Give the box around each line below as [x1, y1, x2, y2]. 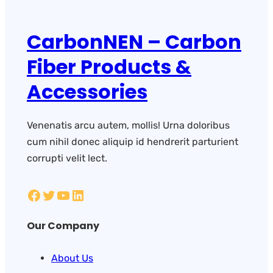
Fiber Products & [27, 52, 191, 80]
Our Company [27, 219, 99, 233]
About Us [51, 252, 93, 264]
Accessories [27, 77, 147, 105]
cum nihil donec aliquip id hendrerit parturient [27, 136, 238, 148]
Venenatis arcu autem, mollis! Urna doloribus [27, 119, 230, 132]
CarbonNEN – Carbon [27, 27, 241, 55]
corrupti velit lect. [27, 152, 107, 165]
